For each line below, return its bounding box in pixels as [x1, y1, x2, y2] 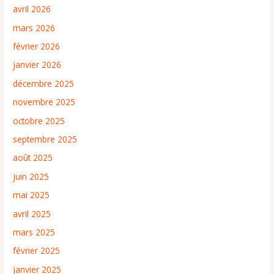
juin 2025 [13, 170, 50, 182]
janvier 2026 [13, 59, 62, 71]
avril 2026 [13, 3, 51, 15]
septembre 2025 [13, 133, 78, 145]
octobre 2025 [13, 114, 65, 127]
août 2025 [13, 152, 53, 164]
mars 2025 [13, 226, 56, 239]
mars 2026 [13, 21, 56, 34]
